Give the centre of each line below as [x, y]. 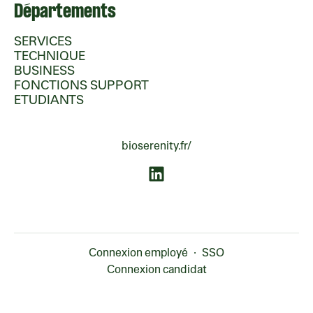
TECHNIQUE [50, 55]
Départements [65, 13]
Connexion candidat [156, 270]
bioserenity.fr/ [156, 146]
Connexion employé [138, 253]
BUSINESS [44, 70]
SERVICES [43, 41]
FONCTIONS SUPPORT [81, 85]
